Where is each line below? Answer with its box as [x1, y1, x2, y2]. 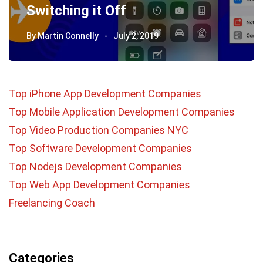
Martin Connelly [38, 31, 99, 41]
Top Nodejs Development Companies [9, 160, 182, 173]
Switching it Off [26, 2, 126, 19]
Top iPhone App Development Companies [9, 87, 201, 100]
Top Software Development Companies [9, 141, 192, 154]
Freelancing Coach [9, 196, 95, 209]
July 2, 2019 [113, 31, 159, 41]
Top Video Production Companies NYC [9, 123, 188, 136]
